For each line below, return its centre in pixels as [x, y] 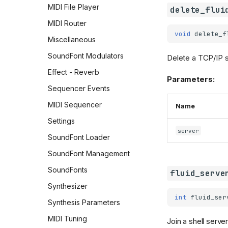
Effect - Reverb [74, 72]
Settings [61, 121]
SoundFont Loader [79, 137]
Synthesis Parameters [84, 203]
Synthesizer [68, 186]
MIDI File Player [74, 7]
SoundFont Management [89, 154]
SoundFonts [68, 170]
